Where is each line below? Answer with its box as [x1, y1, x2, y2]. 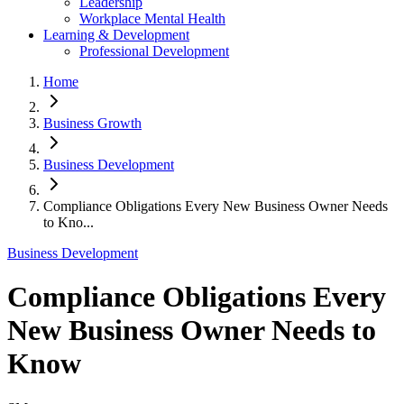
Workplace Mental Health [79, 11, 225, 26]
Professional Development [79, 43, 229, 59]
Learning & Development [43, 27, 189, 42]
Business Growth [43, 115, 142, 131]
